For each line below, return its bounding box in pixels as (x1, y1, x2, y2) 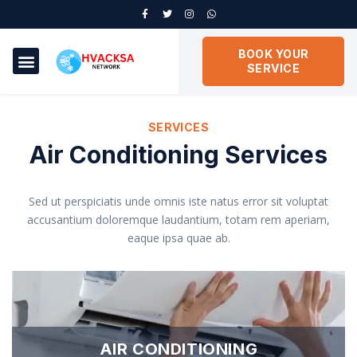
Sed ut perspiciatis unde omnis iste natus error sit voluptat (29, 194, 328, 209)
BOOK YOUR (237, 47, 309, 61)
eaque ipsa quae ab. (127, 230, 230, 245)
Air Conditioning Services (29, 140, 328, 169)
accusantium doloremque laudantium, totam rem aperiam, (27, 212, 330, 227)
